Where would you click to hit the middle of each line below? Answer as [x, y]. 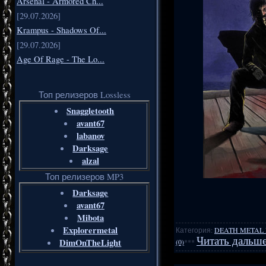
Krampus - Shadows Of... [61, 30]
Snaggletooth [91, 111]
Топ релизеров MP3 [84, 177]
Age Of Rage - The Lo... [61, 59]
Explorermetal [91, 230]
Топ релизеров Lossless [84, 95]
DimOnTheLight [91, 243]
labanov [90, 136]
